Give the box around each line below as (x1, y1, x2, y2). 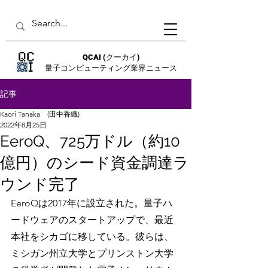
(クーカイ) (102, 53, 140, 62)
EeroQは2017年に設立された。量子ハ (11, 197, 172, 209)
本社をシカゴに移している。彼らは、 (11, 231, 173, 242)
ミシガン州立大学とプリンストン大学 (11, 248, 173, 259)
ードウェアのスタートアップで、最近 (11, 214, 173, 226)
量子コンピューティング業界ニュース (45, 63, 177, 72)
